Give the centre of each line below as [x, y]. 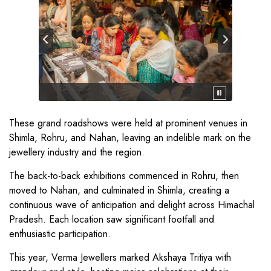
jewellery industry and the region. [77, 152]
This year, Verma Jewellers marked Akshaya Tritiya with [120, 257]
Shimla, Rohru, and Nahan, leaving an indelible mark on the [130, 138]
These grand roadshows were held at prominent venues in [128, 123]
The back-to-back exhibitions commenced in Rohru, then [124, 176]
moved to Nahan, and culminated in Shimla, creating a [119, 190]
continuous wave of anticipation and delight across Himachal [132, 205]
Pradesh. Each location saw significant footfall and [112, 219]
